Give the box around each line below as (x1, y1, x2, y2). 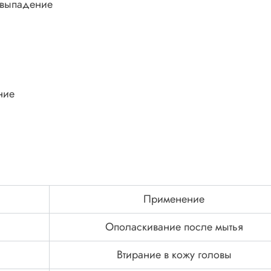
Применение (143, 191, 204, 207)
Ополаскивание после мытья (105, 219, 243, 235)
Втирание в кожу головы (116, 247, 232, 263)
